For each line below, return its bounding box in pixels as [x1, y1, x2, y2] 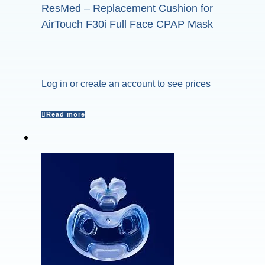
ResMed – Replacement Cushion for [41, 2, 213, 15]
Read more [46, 111, 85, 118]
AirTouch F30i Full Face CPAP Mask [41, 18, 213, 31]
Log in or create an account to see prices [41, 79, 211, 89]
